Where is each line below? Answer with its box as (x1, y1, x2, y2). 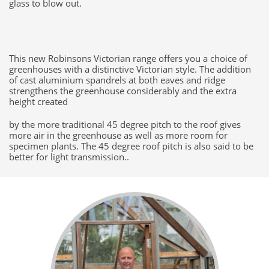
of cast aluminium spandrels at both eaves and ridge (9, 74, 225, 86)
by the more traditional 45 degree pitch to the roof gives (9, 118, 241, 130)
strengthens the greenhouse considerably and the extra (9, 85, 237, 97)
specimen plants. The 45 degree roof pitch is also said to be (9, 140, 253, 152)
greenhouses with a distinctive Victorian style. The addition (9, 63, 251, 75)
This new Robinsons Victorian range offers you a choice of (9, 52, 247, 64)
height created (9, 95, 70, 107)
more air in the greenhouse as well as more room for (9, 129, 228, 141)
